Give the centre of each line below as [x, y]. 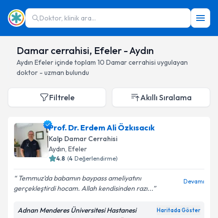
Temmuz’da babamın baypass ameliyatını [79, 178]
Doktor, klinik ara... [68, 18]
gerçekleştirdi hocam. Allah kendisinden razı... [83, 188]
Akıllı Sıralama [166, 97]
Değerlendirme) [96, 158]
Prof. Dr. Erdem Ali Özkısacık [102, 127]
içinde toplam [75, 62]
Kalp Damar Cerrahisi [83, 139]
